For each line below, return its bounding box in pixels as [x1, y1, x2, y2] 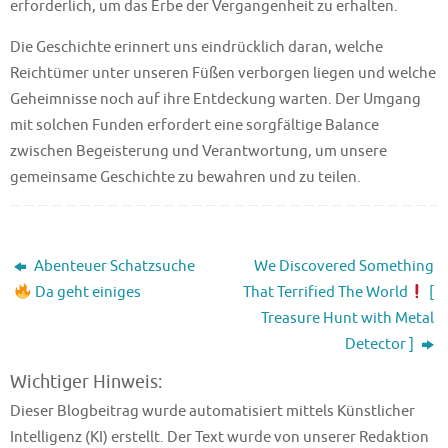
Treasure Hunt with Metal [260, 307, 434, 328]
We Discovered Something [253, 255, 434, 276]
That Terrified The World [243, 281, 409, 302]
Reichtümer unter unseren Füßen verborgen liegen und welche [10, 62, 436, 83]
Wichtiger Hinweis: [10, 370, 162, 393]
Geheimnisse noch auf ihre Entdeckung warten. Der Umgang [10, 88, 421, 109]
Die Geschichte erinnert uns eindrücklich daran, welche [10, 36, 383, 57]
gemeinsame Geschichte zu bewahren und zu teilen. [10, 166, 361, 187]
